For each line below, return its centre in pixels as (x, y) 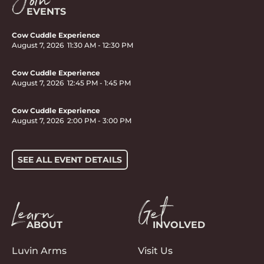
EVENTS (46, 12)
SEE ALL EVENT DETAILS (70, 159)
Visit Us (155, 250)
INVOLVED (179, 225)
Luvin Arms (39, 250)
